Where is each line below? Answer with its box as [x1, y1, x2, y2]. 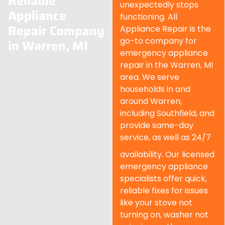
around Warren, [120, 95, 182, 107]
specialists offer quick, [120, 173, 207, 185]
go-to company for [120, 35, 197, 47]
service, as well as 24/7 [120, 132, 211, 144]
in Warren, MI [8, 36, 88, 56]
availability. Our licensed [120, 149, 214, 161]
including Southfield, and [120, 107, 214, 120]
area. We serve [120, 71, 179, 83]
